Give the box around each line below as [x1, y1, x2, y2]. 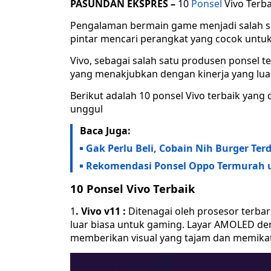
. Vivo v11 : [76, 204, 126, 218]
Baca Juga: [80, 124, 131, 138]
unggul [70, 102, 103, 116]
